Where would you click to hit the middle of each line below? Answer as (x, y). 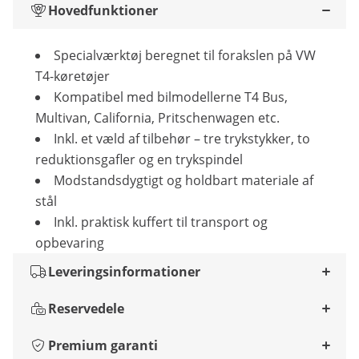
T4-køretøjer (73, 76)
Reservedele (86, 309)
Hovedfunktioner (103, 10)
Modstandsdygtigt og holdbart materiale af (184, 180)
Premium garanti (103, 345)
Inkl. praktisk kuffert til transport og (161, 222)
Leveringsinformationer (124, 272)
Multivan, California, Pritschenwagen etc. (157, 118)
